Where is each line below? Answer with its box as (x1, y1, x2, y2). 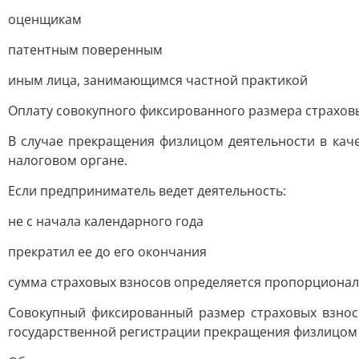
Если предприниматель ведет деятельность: (8, 182, 286, 200)
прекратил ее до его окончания (8, 243, 207, 260)
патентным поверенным (8, 41, 163, 58)
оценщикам (8, 10, 82, 28)
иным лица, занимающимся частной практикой (8, 71, 308, 89)
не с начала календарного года (8, 212, 204, 230)
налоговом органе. (8, 151, 127, 169)
